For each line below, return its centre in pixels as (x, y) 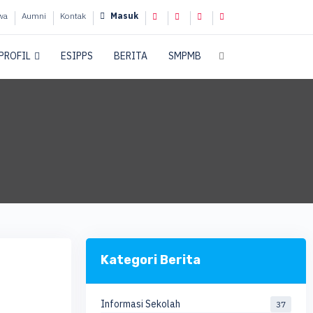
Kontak (73, 16)
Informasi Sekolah (140, 304)
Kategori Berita (150, 260)
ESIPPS (77, 56)
